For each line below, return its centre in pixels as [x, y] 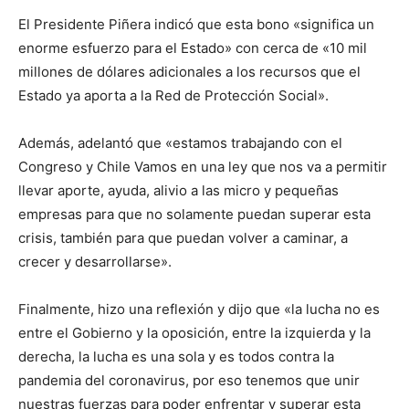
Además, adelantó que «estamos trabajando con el [180, 143]
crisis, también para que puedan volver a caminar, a [183, 238]
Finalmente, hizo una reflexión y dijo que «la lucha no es [199, 309]
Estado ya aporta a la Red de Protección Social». [173, 96]
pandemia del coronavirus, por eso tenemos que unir [189, 381]
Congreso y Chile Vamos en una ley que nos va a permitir [203, 167]
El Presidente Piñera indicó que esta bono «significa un [196, 25]
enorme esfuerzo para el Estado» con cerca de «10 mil [193, 48]
